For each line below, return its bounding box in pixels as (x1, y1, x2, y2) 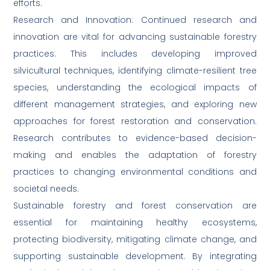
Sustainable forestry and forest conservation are (13, 199, 257, 212)
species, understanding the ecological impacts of (13, 81, 257, 94)
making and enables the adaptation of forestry (13, 149, 257, 162)
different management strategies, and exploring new (13, 98, 257, 111)
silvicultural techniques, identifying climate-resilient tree (13, 64, 257, 77)
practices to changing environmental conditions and (13, 166, 257, 178)
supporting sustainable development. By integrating (13, 250, 257, 263)
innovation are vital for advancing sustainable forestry (13, 31, 257, 43)
